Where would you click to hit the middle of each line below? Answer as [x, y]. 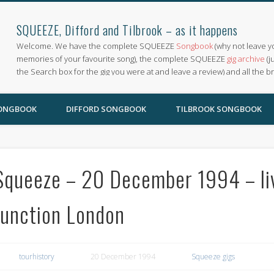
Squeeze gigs [213, 256]
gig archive [246, 59]
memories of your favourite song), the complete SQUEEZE [122, 59]
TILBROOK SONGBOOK [219, 109]
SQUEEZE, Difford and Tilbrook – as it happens [128, 30]
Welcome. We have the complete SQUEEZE [97, 46]
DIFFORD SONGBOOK [106, 109]
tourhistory [36, 256]
